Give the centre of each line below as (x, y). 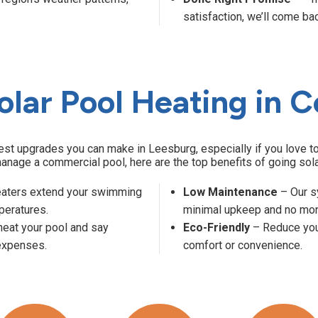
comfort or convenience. (242, 246)
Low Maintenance (230, 192)
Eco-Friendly (216, 228)
